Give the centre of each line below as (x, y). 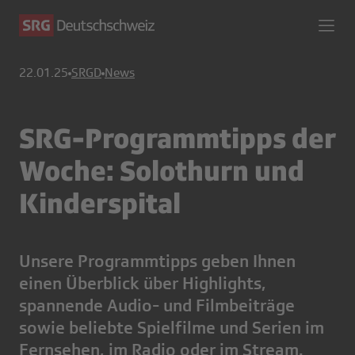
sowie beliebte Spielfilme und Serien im (172, 328)
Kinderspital (100, 202)
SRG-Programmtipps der (177, 137)
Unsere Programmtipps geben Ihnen (157, 261)
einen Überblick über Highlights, (143, 283)
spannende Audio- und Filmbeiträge (157, 305)
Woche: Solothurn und (162, 170)
